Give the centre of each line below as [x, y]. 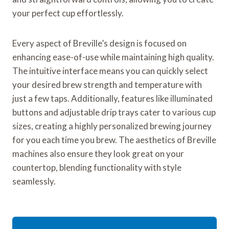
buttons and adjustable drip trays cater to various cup [114, 112]
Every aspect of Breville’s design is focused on [99, 43]
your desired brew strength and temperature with [107, 85]
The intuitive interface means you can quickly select [110, 71]
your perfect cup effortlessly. [68, 13]
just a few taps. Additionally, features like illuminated [112, 99]
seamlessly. [34, 181]
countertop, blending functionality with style [97, 168]
